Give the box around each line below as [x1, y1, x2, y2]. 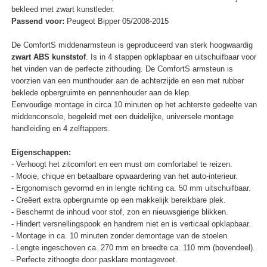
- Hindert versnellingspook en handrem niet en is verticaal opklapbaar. [11, 219, 251, 229]
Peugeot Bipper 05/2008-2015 [64, 17, 169, 26]
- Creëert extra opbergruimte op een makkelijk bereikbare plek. [11, 195, 226, 205]
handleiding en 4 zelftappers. [11, 124, 110, 133]
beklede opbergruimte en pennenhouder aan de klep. [11, 88, 191, 98]
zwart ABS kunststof [11, 52, 86, 62]
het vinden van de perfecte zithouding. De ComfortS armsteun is [11, 64, 233, 74]
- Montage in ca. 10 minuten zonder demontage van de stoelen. [11, 231, 229, 241]
